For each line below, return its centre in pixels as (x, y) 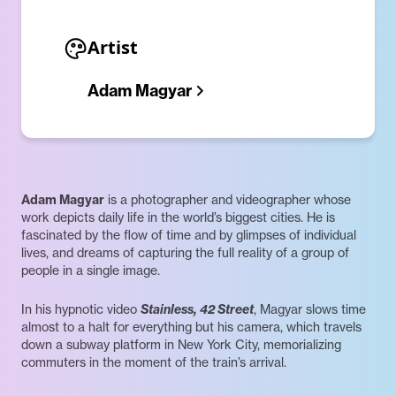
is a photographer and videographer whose (228, 200)
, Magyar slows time (310, 309)
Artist (113, 47)
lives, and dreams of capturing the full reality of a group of (185, 253)
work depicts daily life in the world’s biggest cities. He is (178, 217)
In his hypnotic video (81, 309)
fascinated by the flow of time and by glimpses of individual (189, 235)
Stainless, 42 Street (197, 309)
